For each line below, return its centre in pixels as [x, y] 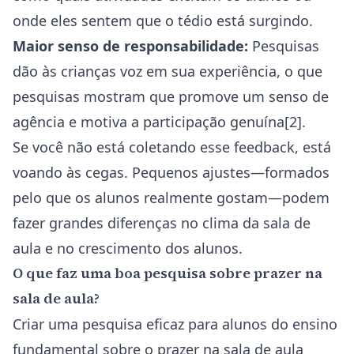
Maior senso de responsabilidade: [130, 46]
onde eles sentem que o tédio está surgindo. [163, 21]
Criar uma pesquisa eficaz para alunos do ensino [175, 324]
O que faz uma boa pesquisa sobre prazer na [168, 273]
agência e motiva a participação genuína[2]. [159, 122]
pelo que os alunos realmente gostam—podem [171, 198]
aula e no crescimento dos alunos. [128, 248]
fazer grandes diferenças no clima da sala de [162, 223]
